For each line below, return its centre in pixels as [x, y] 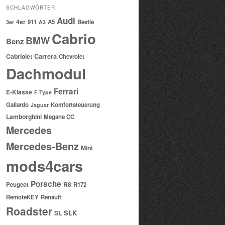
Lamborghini [24, 117]
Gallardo [17, 105]
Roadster [29, 211]
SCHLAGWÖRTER [31, 8]
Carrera [45, 57]
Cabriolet [19, 57]
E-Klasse [19, 92]
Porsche [46, 184]
